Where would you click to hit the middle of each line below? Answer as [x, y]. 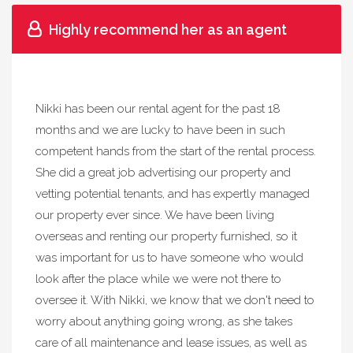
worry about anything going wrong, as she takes [164, 321]
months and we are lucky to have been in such [160, 130]
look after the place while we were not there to [158, 279]
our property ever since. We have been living [155, 215]
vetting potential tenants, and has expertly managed [173, 194]
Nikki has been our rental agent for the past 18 [158, 109]
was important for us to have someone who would [169, 258]
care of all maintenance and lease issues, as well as [171, 343]
